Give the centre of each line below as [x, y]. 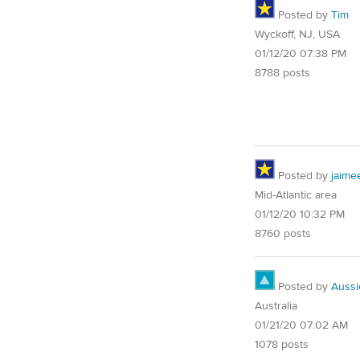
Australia [276, 307]
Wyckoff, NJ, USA [297, 35]
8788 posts [282, 74]
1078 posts [282, 345]
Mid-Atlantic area [296, 196]
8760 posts [283, 234]
